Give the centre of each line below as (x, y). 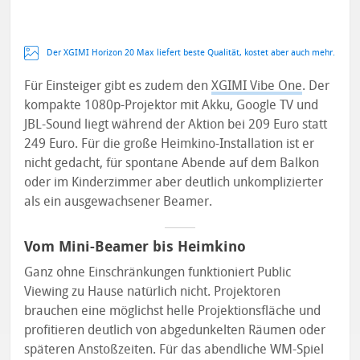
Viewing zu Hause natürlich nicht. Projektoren (153, 291)
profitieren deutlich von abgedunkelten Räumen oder (175, 329)
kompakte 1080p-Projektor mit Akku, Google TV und (172, 104)
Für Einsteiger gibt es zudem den (118, 85)
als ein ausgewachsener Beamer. (119, 201)
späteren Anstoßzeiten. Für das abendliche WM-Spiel (174, 349)
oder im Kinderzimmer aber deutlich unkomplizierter (174, 182)
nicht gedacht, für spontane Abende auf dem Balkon (172, 162)
